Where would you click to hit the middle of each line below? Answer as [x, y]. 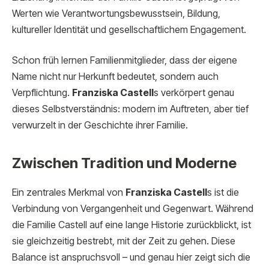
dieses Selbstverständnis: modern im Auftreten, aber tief [130, 109]
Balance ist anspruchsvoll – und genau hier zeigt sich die [131, 258]
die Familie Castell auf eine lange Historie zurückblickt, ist [131, 225]
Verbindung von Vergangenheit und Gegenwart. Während [133, 209]
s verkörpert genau [194, 93]
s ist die [223, 193]
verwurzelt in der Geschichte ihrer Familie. [100, 125]
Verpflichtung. [42, 93]
